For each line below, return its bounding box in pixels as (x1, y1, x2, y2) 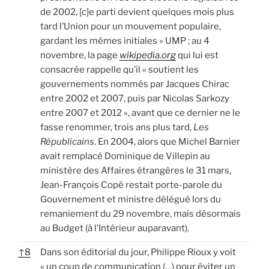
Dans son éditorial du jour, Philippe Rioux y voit (40, 246, 236, 258)
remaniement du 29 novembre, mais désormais (40, 208, 241, 219)
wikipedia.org (119, 49, 176, 61)
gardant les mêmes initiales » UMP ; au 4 (40, 35, 210, 46)
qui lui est (176, 49, 219, 61)
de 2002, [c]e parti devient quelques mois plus (40, 6, 234, 17)
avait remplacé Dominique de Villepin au (40, 150, 210, 162)
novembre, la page (40, 49, 119, 61)
